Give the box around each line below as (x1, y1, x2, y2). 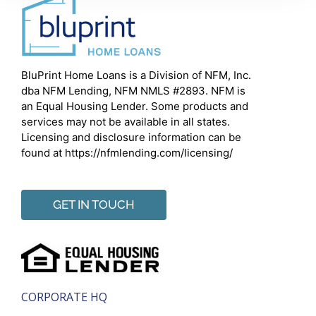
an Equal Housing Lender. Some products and (21, 99, 248, 113)
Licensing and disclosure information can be (21, 130, 241, 144)
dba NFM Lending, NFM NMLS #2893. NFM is (21, 83, 245, 97)
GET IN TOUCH (53, 197, 135, 212)
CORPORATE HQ (21, 288, 107, 305)
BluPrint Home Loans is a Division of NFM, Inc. (21, 68, 251, 82)
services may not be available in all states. (21, 114, 230, 128)
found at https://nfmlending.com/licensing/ (21, 145, 233, 159)
